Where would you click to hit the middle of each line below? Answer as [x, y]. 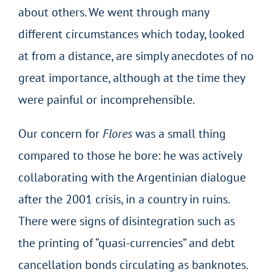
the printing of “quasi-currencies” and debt [126, 243]
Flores [117, 133]
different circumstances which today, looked [131, 34]
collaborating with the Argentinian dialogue [132, 177]
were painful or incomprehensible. [106, 99]
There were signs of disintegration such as [126, 221]
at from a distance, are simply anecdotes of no [136, 56]
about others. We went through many [113, 12]
